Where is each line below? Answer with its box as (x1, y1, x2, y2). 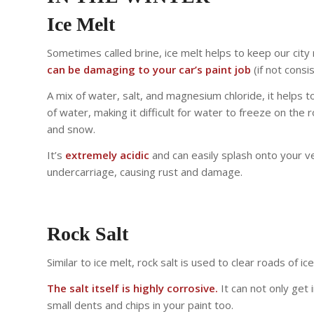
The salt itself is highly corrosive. (47, 280, 218, 295)
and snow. (47, 121, 95, 136)
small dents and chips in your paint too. (47, 297, 233, 312)
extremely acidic (65, 147, 149, 162)
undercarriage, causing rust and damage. (47, 164, 243, 179)
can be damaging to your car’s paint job (47, 62, 251, 76)
